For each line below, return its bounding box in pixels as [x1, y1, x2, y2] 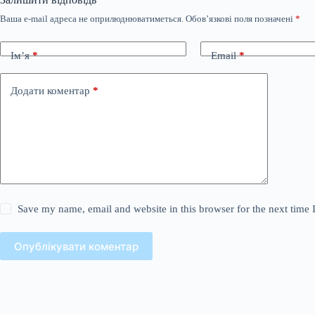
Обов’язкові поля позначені [186, 13, 295, 24]
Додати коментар [11, 84, 90, 96]
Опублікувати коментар [14, 239, 139, 253]
